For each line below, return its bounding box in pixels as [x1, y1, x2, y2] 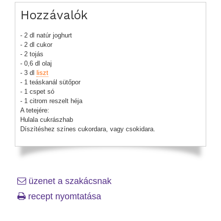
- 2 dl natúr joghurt [20, 31, 72, 39]
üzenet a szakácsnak [26, 176, 111, 186]
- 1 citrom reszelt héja [20, 97, 82, 105]
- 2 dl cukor [20, 40, 52, 48]
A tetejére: [20, 106, 49, 114]
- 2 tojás [20, 50, 43, 58]
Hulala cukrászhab [20, 115, 73, 123]
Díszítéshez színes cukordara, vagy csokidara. [20, 125, 155, 133]
